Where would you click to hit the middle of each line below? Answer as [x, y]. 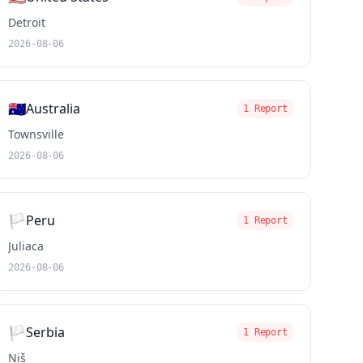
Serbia [46, 332]
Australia [53, 109]
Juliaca [26, 246]
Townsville [36, 134]
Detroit [27, 22]
